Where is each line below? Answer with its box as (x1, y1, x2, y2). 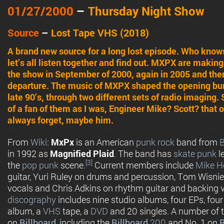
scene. (58, 159, 85, 171)
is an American (74, 136, 136, 148)
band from (174, 136, 219, 148)
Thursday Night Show (88, 2, 204, 19)
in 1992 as (7, 147, 50, 160)
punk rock (136, 136, 174, 148)
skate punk (173, 147, 216, 160)
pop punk (22, 159, 58, 171)
